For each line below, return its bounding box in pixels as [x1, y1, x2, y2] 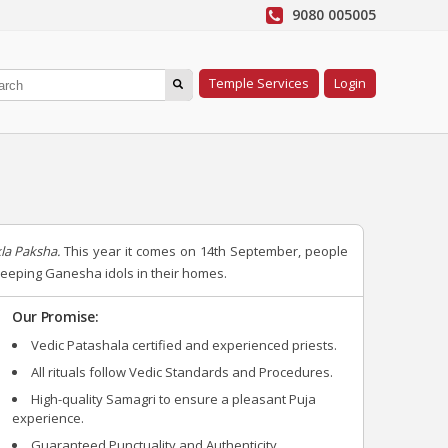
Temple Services [209, 74, 309, 92]
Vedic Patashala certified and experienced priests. [30, 336, 337, 354]
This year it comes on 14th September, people [64, 242, 349, 260]
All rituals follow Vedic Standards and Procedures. [30, 363, 333, 381]
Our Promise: [11, 307, 99, 326]
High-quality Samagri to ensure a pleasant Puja [30, 390, 316, 408]
